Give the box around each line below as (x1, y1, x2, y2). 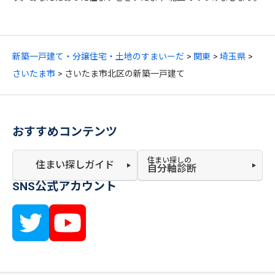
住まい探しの (147, 156, 192, 165)
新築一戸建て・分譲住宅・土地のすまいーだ (12, 52, 184, 61)
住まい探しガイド (36, 159, 114, 171)
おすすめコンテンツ (12, 125, 117, 139)
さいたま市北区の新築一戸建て (64, 69, 185, 79)
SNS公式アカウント (12, 179, 117, 193)
